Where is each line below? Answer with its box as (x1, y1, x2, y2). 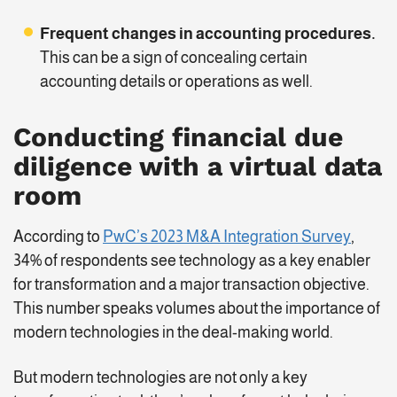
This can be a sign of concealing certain (40, 49, 307, 67)
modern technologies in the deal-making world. (13, 323, 339, 342)
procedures (284, 25, 371, 43)
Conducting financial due (13, 121, 343, 153)
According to (13, 228, 103, 246)
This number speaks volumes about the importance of (13, 300, 380, 318)
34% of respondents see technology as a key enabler (13, 252, 370, 270)
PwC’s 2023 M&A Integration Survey (103, 228, 351, 246)
